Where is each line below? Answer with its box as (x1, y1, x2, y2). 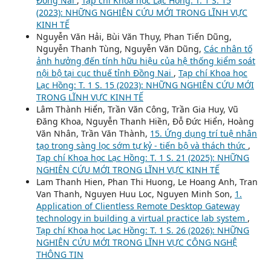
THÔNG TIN (36, 249, 83, 260)
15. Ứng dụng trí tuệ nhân (149, 128, 257, 139)
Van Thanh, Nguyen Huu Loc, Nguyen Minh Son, (36, 188, 235, 200)
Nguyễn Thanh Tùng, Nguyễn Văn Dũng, (36, 43, 204, 54)
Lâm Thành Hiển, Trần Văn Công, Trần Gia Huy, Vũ (36, 103, 238, 115)
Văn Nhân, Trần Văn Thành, (36, 128, 150, 139)
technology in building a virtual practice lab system (36, 212, 247, 224)
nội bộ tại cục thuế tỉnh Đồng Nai (36, 67, 174, 79)
